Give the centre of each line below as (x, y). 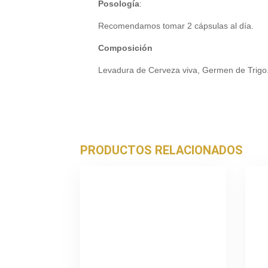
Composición (126, 48)
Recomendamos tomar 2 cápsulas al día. (176, 26)
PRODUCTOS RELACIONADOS (162, 150)
